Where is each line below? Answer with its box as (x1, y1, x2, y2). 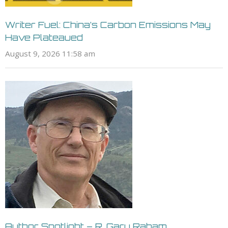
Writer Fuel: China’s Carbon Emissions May (5, 19, 211, 31)
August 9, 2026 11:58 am (5, 48, 95, 59)
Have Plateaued (5, 32, 83, 43)
